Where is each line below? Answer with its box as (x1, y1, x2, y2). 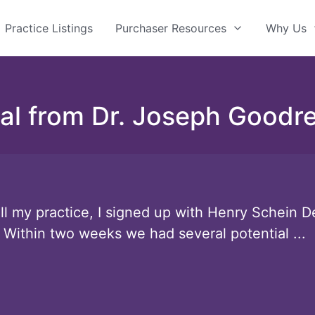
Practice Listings (5, 20, 93, 35)
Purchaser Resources (115, 20, 226, 35)
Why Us (266, 20, 307, 35)
